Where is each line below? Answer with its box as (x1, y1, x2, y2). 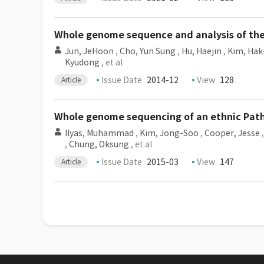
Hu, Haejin (181, 46, 222, 57)
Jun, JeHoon (65, 46, 114, 57)
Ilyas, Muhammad (65, 128, 134, 138)
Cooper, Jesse (204, 128, 260, 138)
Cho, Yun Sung (120, 46, 176, 57)
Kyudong (65, 57, 100, 68)
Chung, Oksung (69, 139, 129, 150)
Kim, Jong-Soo (140, 128, 199, 138)
